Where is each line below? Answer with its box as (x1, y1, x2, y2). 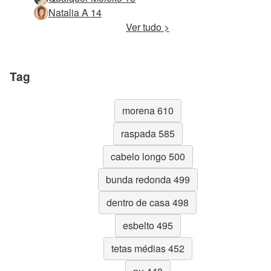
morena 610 (122, 103, 174, 118)
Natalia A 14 (48, 5, 102, 20)
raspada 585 (120, 126, 175, 141)
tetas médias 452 (111, 241, 184, 256)
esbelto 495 (122, 218, 173, 233)
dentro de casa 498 (106, 195, 189, 210)
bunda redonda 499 (105, 172, 190, 187)
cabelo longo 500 (110, 149, 185, 164)
